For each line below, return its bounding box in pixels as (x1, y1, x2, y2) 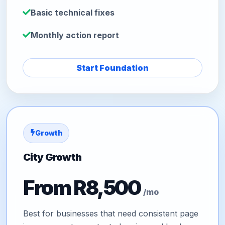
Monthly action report (31, 30, 119, 40)
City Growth (23, 151, 82, 163)
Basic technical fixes (31, 8, 115, 18)
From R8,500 (23, 175, 144, 200)
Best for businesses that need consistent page (23, 208, 198, 219)
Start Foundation (76, 62, 149, 73)
